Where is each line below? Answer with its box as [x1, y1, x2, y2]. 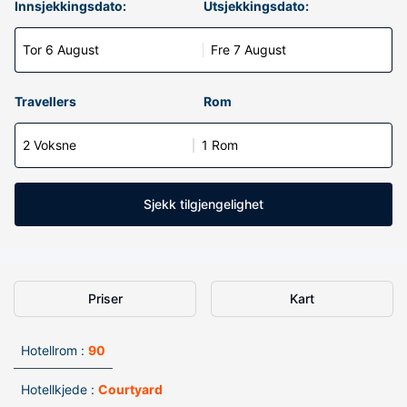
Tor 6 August [23, 42, 99, 57]
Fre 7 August [211, 42, 286, 57]
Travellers [15, 94, 76, 109]
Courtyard [98, 382, 163, 397]
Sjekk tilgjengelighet [144, 196, 263, 212]
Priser [87, 291, 123, 306]
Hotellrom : [21, 342, 84, 358]
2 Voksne [23, 137, 76, 153]
